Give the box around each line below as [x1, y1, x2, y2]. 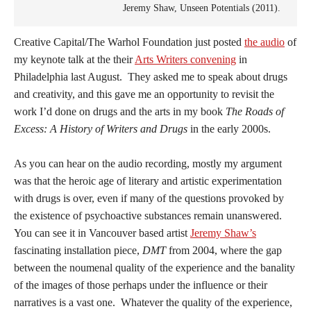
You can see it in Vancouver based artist [14, 226, 190, 239]
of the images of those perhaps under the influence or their [14, 278, 267, 291]
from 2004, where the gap [166, 244, 282, 256]
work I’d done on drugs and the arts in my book [14, 105, 226, 117]
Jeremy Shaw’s [190, 226, 256, 239]
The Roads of [226, 105, 284, 117]
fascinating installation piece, [14, 244, 142, 256]
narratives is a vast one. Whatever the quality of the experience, [14, 296, 292, 308]
